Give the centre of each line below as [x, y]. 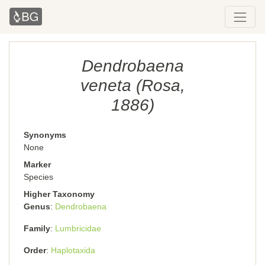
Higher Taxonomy [59, 194]
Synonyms [45, 135]
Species [38, 177]
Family [37, 228]
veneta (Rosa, [132, 85]
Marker [37, 164]
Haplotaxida [73, 250]
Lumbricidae [78, 228]
